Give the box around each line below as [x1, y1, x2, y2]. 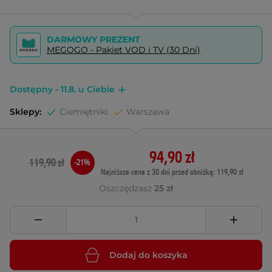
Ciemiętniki [59, 106, 108, 117]
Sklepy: [10, 106, 41, 117]
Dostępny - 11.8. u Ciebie [10, 84, 115, 95]
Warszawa [126, 106, 169, 117]
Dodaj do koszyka [109, 249, 188, 260]
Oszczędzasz [99, 183, 154, 194]
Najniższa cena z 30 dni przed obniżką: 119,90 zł [100, 167, 243, 178]
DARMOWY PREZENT [47, 34, 140, 45]
